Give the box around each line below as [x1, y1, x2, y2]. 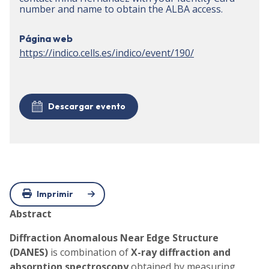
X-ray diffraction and [131, 245, 231, 259]
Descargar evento [48, 101, 125, 112]
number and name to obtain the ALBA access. [19, 2, 223, 16]
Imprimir [37, 188, 73, 199]
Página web [19, 32, 73, 44]
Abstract [10, 207, 52, 220]
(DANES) [10, 245, 48, 259]
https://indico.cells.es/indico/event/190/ [19, 46, 194, 59]
